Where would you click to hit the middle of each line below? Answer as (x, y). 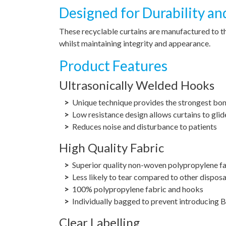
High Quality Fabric (111, 147)
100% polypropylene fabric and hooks (138, 189)
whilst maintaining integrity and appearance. (135, 43)
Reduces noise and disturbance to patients (145, 126)
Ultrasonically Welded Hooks (137, 85)
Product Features (113, 65)
